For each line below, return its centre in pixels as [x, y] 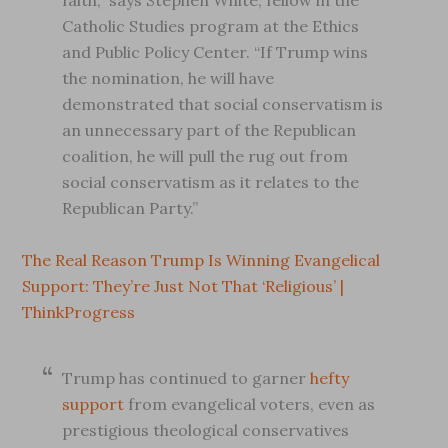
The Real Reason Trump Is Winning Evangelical [201, 260]
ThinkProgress [79, 312]
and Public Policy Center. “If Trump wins [215, 52]
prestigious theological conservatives [206, 430]
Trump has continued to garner [186, 378]
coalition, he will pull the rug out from [205, 156]
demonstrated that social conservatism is [223, 104]
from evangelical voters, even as [250, 404]
